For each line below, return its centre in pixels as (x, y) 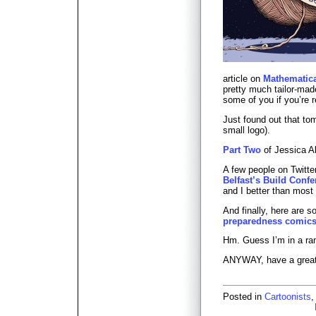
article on (243, 79)
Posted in (244, 296)
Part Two (242, 150)
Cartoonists (288, 296)
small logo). (247, 130)
